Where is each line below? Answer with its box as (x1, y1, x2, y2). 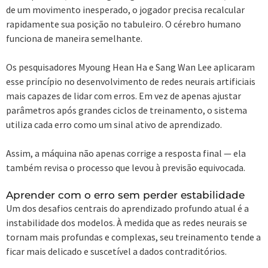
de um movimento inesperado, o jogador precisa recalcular (6, 3, 245, 16)
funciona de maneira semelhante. (6, 32, 142, 44)
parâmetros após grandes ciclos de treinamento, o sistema (6, 103, 247, 116)
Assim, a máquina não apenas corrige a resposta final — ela (6, 147, 246, 159)
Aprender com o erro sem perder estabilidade (6, 188, 245, 201)
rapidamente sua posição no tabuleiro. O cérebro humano (6, 17, 241, 30)
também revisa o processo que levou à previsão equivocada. (6, 161, 245, 173)
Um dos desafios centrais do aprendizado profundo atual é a (6, 202, 249, 214)
